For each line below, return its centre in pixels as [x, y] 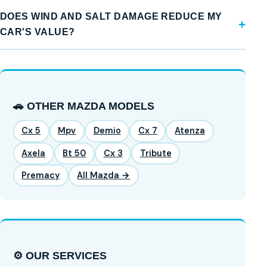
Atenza [190, 131]
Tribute [156, 153]
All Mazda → [104, 175]
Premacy [41, 175]
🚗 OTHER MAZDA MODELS [83, 106]
